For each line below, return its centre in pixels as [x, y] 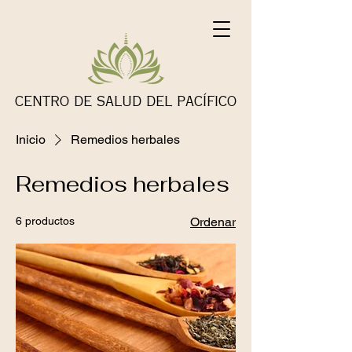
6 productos [45, 221]
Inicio [31, 139]
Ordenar [213, 222]
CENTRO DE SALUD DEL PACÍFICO [126, 101]
